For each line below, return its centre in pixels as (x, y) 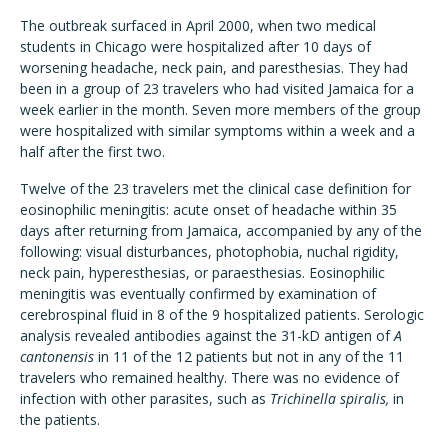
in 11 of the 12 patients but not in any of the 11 (249, 356)
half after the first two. (92, 151)
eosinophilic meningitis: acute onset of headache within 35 (208, 209)
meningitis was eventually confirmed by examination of (198, 293)
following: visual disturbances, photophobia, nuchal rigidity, (209, 251)
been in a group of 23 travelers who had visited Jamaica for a (217, 88)
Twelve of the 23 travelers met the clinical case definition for (215, 188)
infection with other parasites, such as (145, 398)
